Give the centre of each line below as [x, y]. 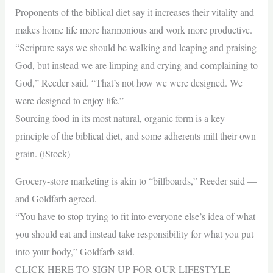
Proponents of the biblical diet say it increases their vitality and [134, 12]
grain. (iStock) [42, 153]
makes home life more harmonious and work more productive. [133, 30]
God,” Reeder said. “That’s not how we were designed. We [129, 83]
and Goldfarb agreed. [56, 198]
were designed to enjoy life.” [69, 100]
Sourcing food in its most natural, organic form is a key [120, 118]
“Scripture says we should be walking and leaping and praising [136, 47]
